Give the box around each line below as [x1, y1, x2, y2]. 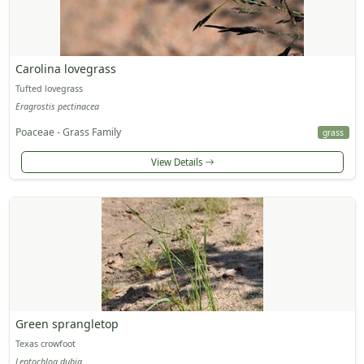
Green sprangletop [15, 316, 119, 332]
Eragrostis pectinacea [15, 100, 99, 112]
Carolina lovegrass [15, 61, 116, 77]
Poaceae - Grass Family [15, 124, 121, 139]
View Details [150, 155, 205, 168]
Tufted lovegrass [15, 83, 83, 95]
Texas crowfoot [15, 338, 76, 350]
